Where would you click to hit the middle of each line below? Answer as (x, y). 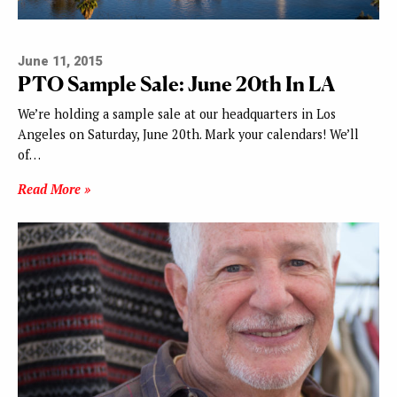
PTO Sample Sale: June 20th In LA (176, 84)
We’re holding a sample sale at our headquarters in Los (177, 114)
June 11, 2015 (60, 62)
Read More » (54, 190)
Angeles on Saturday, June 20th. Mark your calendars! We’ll (188, 135)
